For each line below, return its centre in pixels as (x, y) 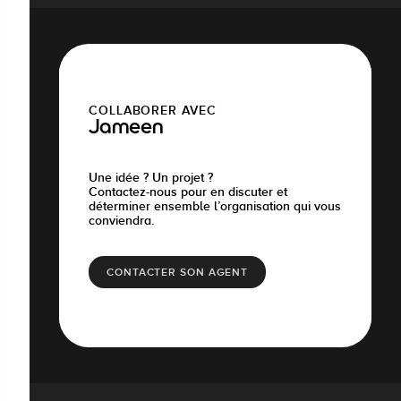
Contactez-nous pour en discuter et (188, 191)
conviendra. (121, 220)
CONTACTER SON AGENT (178, 272)
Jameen (126, 128)
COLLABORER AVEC (153, 110)
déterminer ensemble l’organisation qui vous (215, 205)
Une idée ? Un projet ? (151, 177)
